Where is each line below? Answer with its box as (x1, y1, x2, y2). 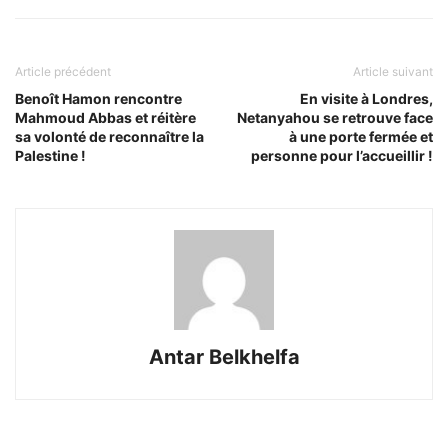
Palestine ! (15, 146, 86, 164)
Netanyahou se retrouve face (237, 108, 433, 126)
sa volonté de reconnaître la (15, 127, 204, 145)
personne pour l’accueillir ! (251, 146, 433, 164)
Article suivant (353, 63, 433, 79)
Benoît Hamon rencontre (15, 89, 182, 107)
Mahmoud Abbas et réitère (15, 108, 196, 126)
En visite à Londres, (300, 89, 433, 107)
